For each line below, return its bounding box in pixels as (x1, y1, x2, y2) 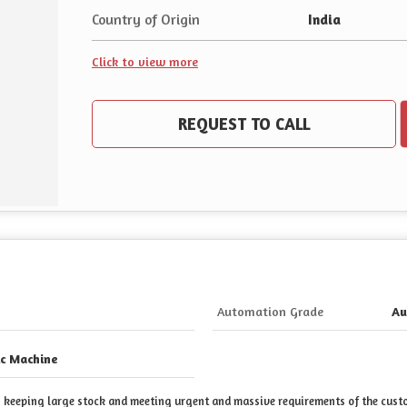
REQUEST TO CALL (177, 114, 310, 134)
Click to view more (92, 54, 198, 70)
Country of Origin (92, 11, 200, 29)
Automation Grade (217, 303, 323, 320)
